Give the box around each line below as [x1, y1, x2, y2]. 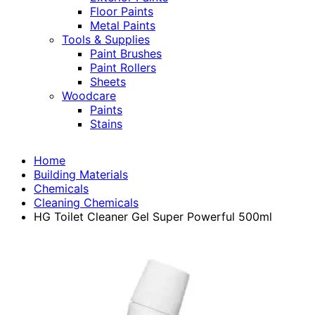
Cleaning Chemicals [34, 195, 139, 210]
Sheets [90, 75, 126, 89]
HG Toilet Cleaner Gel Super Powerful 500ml [34, 210, 272, 224]
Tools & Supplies [62, 32, 150, 47]
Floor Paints [90, 4, 153, 19]
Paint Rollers [90, 60, 156, 75]
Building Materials [34, 167, 128, 182]
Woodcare [62, 89, 116, 103]
